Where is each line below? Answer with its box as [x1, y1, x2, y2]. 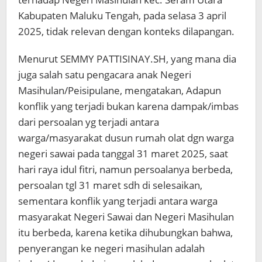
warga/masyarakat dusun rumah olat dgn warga [18, 131, 234, 145]
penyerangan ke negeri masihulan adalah [18, 242, 205, 256]
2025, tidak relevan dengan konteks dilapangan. [18, 25, 235, 39]
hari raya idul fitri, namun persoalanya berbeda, [18, 163, 233, 177]
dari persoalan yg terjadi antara [18, 115, 159, 129]
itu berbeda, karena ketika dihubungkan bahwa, [18, 226, 233, 240]
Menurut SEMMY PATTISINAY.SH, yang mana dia [18, 52, 236, 66]
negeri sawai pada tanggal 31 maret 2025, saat [18, 147, 228, 161]
